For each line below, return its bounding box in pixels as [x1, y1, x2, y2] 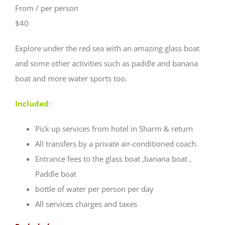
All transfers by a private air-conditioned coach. [35, 138, 198, 149]
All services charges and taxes [35, 198, 137, 209]
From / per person [15, 3, 78, 13]
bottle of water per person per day [35, 183, 154, 194]
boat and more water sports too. [15, 73, 127, 83]
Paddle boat [35, 168, 76, 179]
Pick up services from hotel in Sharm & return [35, 123, 193, 134]
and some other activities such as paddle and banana [15, 58, 198, 68]
